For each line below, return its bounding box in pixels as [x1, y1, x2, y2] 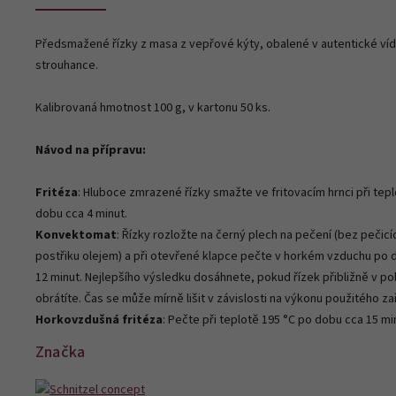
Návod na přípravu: [35, 141, 146, 159]
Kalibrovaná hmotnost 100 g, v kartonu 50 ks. [35, 98, 270, 117]
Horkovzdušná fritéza [35, 310, 163, 329]
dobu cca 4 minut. [35, 204, 127, 223]
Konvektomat [35, 225, 117, 244]
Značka [35, 339, 86, 363]
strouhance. [35, 56, 98, 74]
